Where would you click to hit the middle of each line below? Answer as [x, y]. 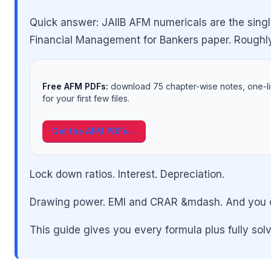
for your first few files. [86, 98]
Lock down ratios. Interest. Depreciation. [127, 174]
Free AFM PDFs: [75, 86]
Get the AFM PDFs [90, 131]
